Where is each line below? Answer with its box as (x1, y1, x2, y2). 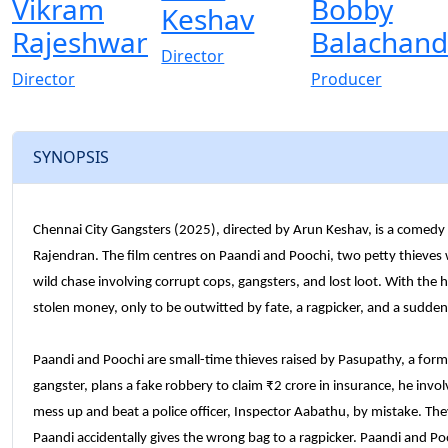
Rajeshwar (12, 22, 148, 61)
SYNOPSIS (33, 146, 109, 169)
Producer (310, 67, 382, 90)
